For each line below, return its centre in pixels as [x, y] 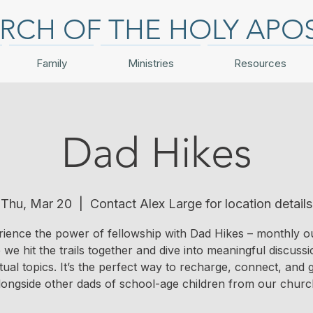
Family [51, 63]
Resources [260, 63]
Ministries [151, 63]
